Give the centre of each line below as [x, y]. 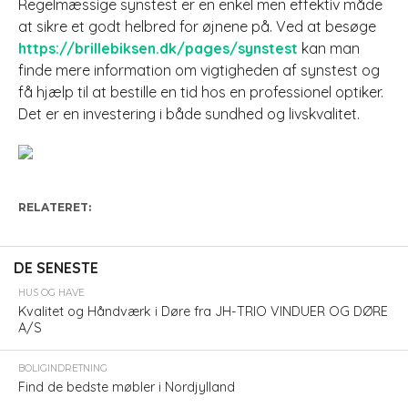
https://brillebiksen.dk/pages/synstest [158, 48]
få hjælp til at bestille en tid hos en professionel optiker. [200, 92]
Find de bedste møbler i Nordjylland [126, 387]
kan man [328, 48]
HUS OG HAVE [51, 293]
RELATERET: [54, 207]
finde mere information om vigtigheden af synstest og [199, 70]
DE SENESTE [56, 268]
